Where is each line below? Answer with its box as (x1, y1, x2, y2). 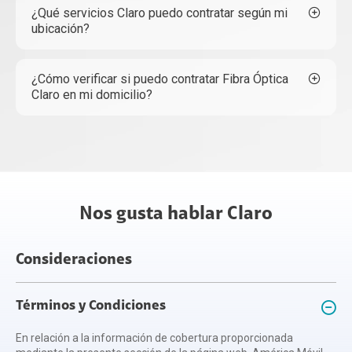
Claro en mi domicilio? (31, 87, 152, 102)
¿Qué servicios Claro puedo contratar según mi (31, 5, 288, 20)
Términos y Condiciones (16, 299, 166, 313)
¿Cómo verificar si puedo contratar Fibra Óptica (31, 71, 288, 86)
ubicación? (31, 21, 90, 36)
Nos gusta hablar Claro (79, 205, 273, 224)
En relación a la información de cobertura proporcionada (16, 332, 293, 344)
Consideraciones (16, 252, 132, 268)
